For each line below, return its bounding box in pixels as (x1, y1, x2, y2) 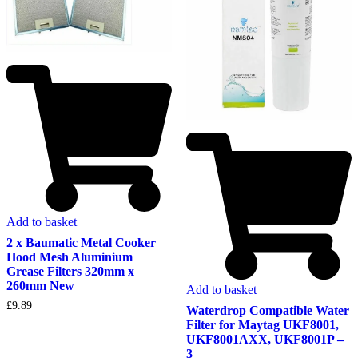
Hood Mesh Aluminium (6, 250, 133, 265)
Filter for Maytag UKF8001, (185, 317, 339, 332)
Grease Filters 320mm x (6, 265, 134, 279)
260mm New (6, 279, 74, 293)
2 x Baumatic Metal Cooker (6, 236, 156, 250)
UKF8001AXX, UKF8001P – (185, 332, 344, 346)
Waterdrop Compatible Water (185, 303, 349, 317)
